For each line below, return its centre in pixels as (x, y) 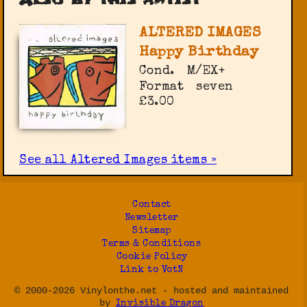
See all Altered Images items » (118, 161)
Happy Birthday (199, 52)
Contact (152, 205)
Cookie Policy (152, 257)
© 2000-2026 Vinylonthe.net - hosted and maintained (152, 291)
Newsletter (151, 218)
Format (162, 87)
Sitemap (152, 231)
